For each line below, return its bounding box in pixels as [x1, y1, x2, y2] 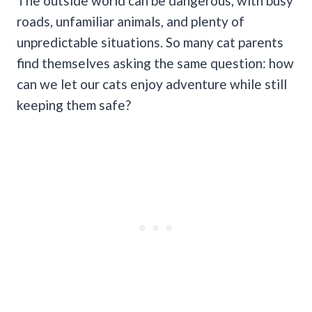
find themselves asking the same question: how [17, 54, 294, 71]
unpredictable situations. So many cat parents [17, 33, 283, 50]
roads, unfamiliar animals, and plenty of [17, 13, 244, 29]
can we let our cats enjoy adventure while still [17, 75, 287, 92]
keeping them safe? [17, 96, 131, 113]
